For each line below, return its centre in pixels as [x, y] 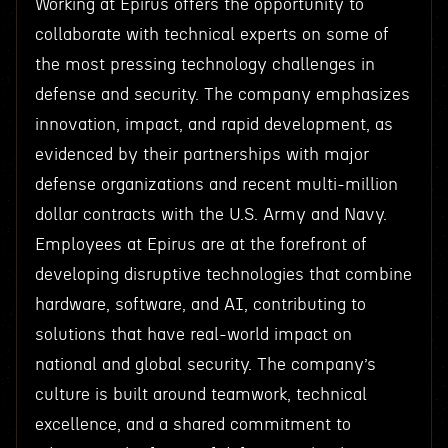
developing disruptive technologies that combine [223, 274]
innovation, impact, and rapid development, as [213, 124]
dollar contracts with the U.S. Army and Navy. [210, 214]
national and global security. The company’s [205, 364]
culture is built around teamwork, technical [200, 394]
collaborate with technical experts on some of [211, 34]
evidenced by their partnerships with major [201, 154]
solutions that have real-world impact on [193, 334]
